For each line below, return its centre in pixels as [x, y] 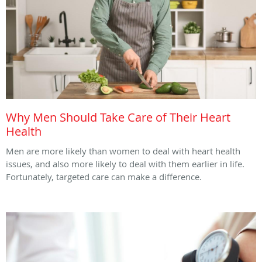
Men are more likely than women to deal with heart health [123, 151]
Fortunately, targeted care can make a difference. [104, 177]
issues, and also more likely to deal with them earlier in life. [125, 164]
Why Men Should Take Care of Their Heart [118, 118]
